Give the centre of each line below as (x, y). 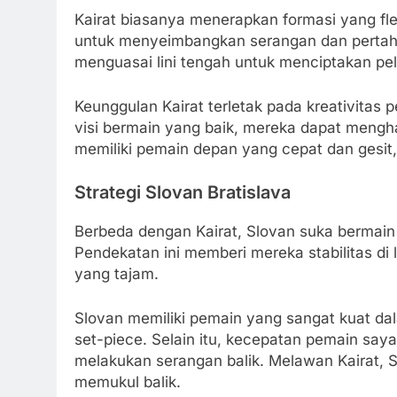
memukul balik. (128, 381)
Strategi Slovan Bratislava (183, 193)
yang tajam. (117, 274)
